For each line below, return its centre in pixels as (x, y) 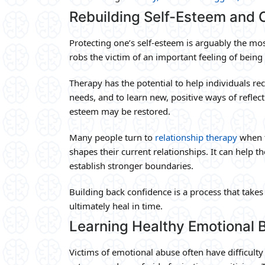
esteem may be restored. (120, 111)
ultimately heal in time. (116, 206)
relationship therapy (196, 137)
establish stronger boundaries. (131, 165)
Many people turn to (112, 137)
